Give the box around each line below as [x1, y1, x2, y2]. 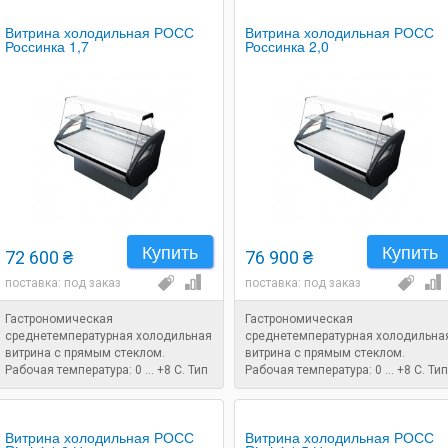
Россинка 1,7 [5, 36, 89, 56]
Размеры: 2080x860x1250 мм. [245, 397, 415, 411]
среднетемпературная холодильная [5, 329, 212, 343]
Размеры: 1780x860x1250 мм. [5, 397, 175, 411]
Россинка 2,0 [245, 36, 329, 56]
